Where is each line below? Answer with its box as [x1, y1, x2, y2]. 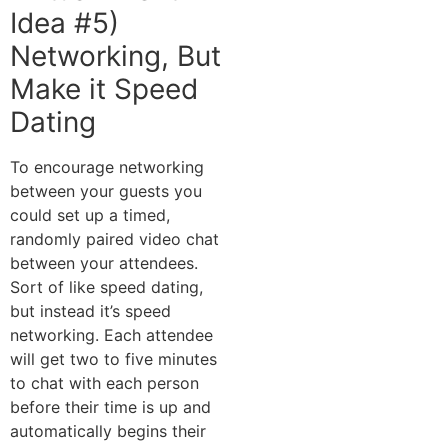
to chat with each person [10, 372, 199, 393]
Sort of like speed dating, [10, 276, 203, 297]
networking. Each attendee [10, 324, 213, 345]
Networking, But [10, 38, 221, 73]
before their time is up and [10, 396, 211, 417]
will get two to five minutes [10, 348, 217, 369]
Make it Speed [10, 71, 198, 106]
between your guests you [10, 180, 202, 201]
